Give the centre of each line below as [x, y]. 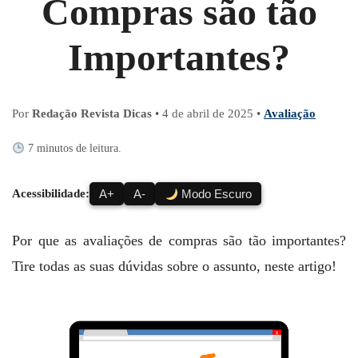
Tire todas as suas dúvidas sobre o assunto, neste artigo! [174, 267]
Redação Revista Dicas [92, 114]
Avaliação [290, 114]
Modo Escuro [215, 194]
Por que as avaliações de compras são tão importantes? [179, 241]
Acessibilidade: [51, 194]
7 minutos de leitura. [73, 149]
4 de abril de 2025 [208, 114]
